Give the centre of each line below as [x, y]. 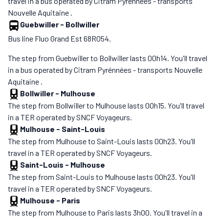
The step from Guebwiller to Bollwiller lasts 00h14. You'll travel [108, 58]
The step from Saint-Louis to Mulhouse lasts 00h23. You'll [101, 176]
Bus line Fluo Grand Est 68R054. [59, 38]
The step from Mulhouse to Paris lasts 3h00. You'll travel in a [105, 212]
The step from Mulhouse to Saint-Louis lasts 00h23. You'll [101, 141]
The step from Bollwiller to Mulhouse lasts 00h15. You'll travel [106, 105]
